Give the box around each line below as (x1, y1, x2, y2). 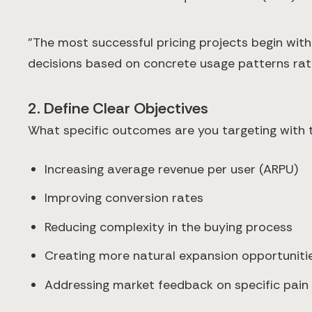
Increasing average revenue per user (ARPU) (45, 160, 298, 178)
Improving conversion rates (45, 189, 203, 207)
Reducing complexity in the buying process (45, 218, 292, 235)
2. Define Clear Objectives (28, 97, 208, 118)
